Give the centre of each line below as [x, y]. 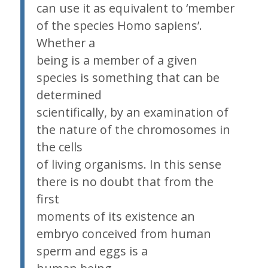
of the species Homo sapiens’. [119, 25]
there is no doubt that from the [125, 181]
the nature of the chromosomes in [133, 129]
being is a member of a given [117, 60]
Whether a [66, 42]
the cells [59, 147]
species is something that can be [128, 77]
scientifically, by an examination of [132, 112]
